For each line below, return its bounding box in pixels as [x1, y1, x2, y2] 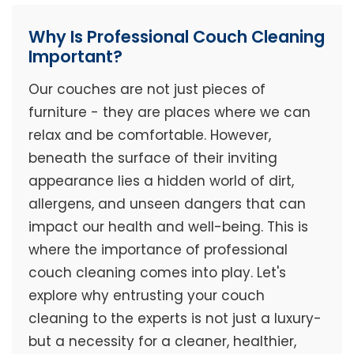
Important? [28, 45, 122, 69]
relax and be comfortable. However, [28, 126, 271, 145]
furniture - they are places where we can [28, 103, 311, 122]
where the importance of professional [28, 240, 288, 260]
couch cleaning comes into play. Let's [28, 263, 286, 283]
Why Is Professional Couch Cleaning [28, 25, 325, 49]
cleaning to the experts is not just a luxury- [28, 309, 322, 329]
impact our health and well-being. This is [28, 217, 308, 237]
